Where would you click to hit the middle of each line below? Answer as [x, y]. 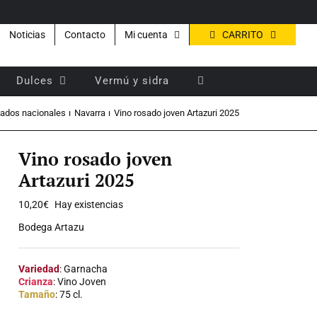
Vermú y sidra [132, 80]
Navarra [90, 113]
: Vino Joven [80, 282]
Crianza [36, 282]
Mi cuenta [146, 35]
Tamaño [37, 294]
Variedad [39, 269]
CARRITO [243, 34]
